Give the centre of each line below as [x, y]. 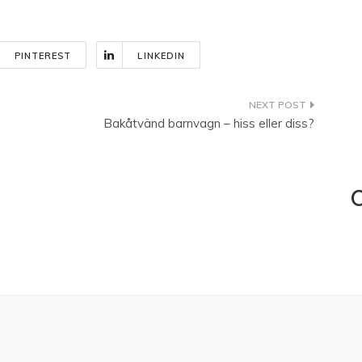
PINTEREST [43, 56]
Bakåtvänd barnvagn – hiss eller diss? [209, 123]
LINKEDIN [162, 56]
